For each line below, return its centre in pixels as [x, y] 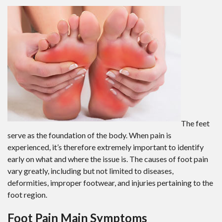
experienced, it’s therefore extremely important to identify [106, 147]
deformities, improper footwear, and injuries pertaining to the [110, 183]
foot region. [27, 194]
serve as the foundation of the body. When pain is [89, 135]
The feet [195, 123]
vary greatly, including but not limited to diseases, [90, 171]
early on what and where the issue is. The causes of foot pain [108, 159]
